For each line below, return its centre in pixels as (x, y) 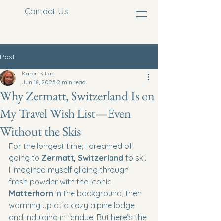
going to (25, 158)
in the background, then (98, 193)
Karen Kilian (38, 73)
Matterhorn (31, 193)
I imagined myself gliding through (70, 170)
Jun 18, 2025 (39, 82)
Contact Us (46, 11)
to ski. (136, 158)
